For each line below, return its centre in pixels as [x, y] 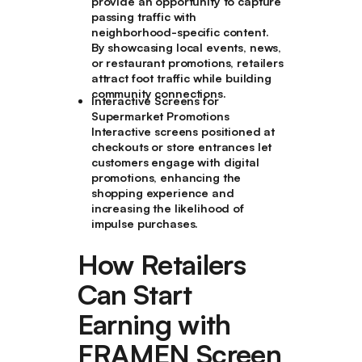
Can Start [135, 294]
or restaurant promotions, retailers [187, 62]
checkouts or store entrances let [181, 146]
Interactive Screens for [155, 100]
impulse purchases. [145, 223]
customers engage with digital [175, 162]
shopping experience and [162, 192]
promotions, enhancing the [166, 177]
